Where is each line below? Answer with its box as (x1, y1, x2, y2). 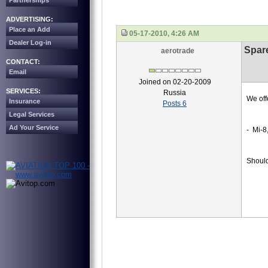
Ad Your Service (9, 124, 59, 131)
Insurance (9, 98, 40, 105)
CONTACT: (6, 58, 40, 65)
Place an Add (9, 26, 50, 33)
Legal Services (9, 111, 54, 118)
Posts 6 (163, 99, 187, 108)
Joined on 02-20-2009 (138, 78, 211, 86)
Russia (163, 89, 186, 97)
